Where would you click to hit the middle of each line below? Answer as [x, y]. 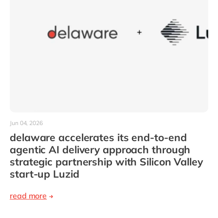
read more [28, 196]
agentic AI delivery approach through [100, 150]
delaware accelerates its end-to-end [98, 137]
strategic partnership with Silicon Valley [106, 162]
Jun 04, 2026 [26, 123]
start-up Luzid [45, 174]
